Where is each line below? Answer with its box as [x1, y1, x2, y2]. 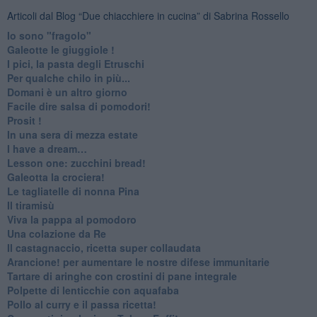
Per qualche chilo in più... [6, 71, 130, 86]
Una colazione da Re [6, 226, 106, 241]
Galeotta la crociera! [6, 170, 105, 185]
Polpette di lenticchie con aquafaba [6, 283, 179, 298]
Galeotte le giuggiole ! [6, 42, 115, 57]
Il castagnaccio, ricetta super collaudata [6, 241, 201, 255]
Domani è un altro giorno [6, 85, 127, 100]
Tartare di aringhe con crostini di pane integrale [6, 269, 237, 284]
